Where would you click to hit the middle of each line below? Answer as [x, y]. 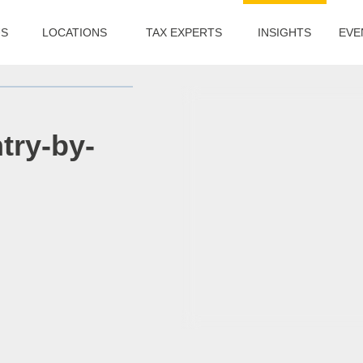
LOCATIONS [74, 32]
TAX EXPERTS [184, 32]
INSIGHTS [285, 32]
